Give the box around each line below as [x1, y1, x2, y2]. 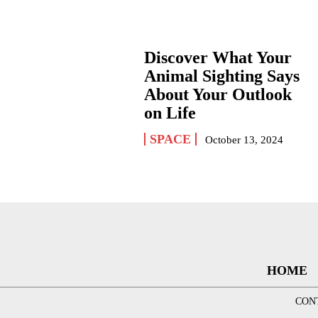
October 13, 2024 [205, 134, 284, 146]
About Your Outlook [144, 85, 292, 104]
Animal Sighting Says [144, 67, 300, 85]
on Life [144, 104, 197, 122]
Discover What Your [144, 48, 292, 67]
